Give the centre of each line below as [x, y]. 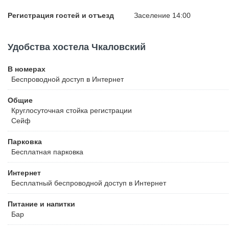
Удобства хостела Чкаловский [77, 47]
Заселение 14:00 [162, 15]
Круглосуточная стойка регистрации [72, 110]
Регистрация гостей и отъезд [61, 15]
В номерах [27, 69]
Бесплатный [32, 183]
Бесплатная [31, 152]
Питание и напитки [41, 204]
